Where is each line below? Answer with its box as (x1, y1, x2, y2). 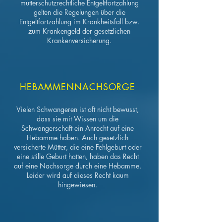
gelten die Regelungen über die (33, 7, 125, 17)
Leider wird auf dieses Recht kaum (26, 170, 129, 180)
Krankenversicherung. (47, 36, 111, 45)
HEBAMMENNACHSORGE (19, 81, 136, 93)
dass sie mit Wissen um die (37, 114, 118, 123)
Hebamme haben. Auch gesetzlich (27, 133, 128, 142)
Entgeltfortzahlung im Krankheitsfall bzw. (19, 17, 139, 26)
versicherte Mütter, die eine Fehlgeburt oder (13, 142, 142, 152)
